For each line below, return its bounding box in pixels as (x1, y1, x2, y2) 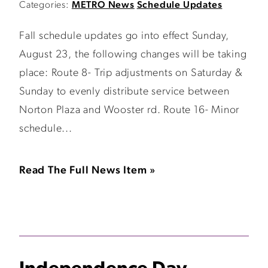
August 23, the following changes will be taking (19, 49, 247, 60)
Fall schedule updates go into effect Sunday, (19, 31, 230, 42)
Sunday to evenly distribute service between (19, 86, 230, 98)
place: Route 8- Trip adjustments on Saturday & (19, 68, 243, 79)
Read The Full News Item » (19, 165, 156, 176)
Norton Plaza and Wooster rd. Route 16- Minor (19, 105, 240, 116)
